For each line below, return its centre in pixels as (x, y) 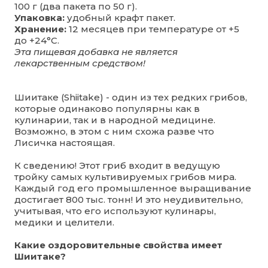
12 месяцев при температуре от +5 (153, 29)
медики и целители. (64, 222)
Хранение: (40, 29)
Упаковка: (41, 17)
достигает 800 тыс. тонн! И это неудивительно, (129, 199)
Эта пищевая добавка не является (96, 51)
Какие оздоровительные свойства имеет (118, 245)
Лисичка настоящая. (65, 142)
